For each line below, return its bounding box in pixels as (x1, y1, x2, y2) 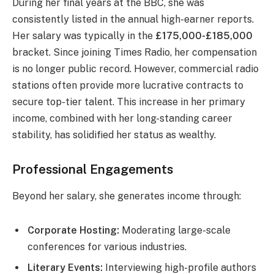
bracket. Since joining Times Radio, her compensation (12, 46, 257, 59)
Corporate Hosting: (28, 224, 119, 237)
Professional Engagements (12, 161, 173, 177)
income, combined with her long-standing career (12, 113, 232, 125)
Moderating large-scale (119, 224, 231, 237)
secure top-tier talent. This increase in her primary (12, 96, 245, 108)
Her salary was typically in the (12, 30, 155, 42)
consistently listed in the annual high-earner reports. (12, 13, 254, 26)
